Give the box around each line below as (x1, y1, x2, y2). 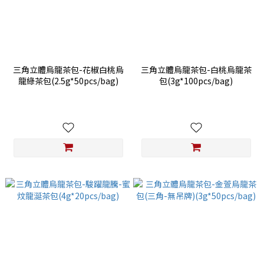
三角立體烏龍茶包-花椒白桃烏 (12, 64, 124, 76)
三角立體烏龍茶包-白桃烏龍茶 (140, 64, 252, 76)
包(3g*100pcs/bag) (159, 75, 233, 87)
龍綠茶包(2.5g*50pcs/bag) (18, 75, 118, 87)
